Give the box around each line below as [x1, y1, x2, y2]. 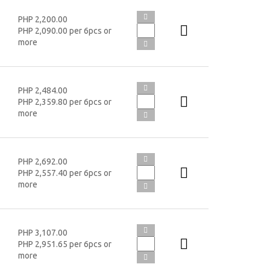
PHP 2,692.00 [17, 156, 67, 166]
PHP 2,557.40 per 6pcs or [17, 168, 111, 178]
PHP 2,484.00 [17, 85, 67, 95]
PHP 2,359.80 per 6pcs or [17, 96, 111, 107]
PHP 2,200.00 [17, 14, 67, 24]
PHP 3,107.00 [17, 227, 67, 237]
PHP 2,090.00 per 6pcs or [17, 25, 111, 36]
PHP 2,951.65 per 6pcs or [17, 239, 111, 249]
